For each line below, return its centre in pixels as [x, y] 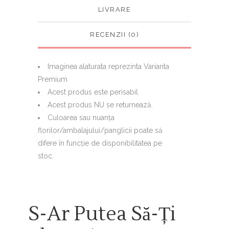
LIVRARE [114, 9]
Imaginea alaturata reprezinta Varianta [108, 66]
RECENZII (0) [114, 34]
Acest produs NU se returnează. [100, 105]
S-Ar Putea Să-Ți [102, 214]
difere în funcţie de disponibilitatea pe [100, 143]
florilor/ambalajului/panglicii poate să [100, 130]
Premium [53, 79]
